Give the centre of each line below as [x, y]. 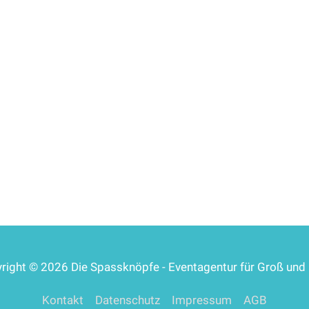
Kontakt [63, 300]
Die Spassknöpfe [115, 267]
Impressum [202, 300]
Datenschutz [128, 300]
